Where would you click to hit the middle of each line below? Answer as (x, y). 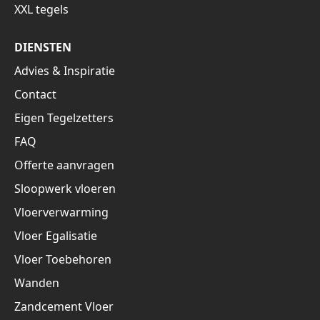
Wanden (37, 283)
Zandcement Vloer (64, 307)
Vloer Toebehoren (63, 260)
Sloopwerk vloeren (65, 189)
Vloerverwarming (61, 212)
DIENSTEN (43, 47)
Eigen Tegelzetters (64, 118)
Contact (35, 95)
